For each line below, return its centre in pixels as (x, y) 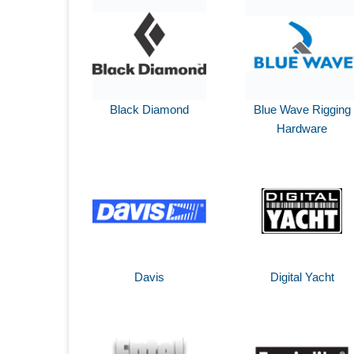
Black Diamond (150, 109)
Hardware (302, 128)
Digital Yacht (302, 277)
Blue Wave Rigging (302, 109)
